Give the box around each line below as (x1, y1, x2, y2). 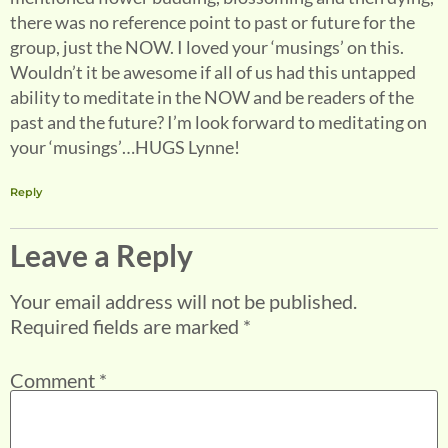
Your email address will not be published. (10, 289, 357, 314)
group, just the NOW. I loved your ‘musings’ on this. (10, 36, 404, 59)
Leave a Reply (10, 237, 193, 274)
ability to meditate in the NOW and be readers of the (10, 86, 414, 109)
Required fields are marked (10, 314, 243, 339)
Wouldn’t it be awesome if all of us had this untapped (10, 61, 416, 84)
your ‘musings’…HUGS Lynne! (10, 136, 240, 159)
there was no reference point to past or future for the (10, 11, 415, 34)
